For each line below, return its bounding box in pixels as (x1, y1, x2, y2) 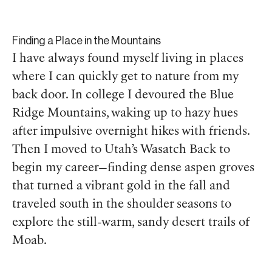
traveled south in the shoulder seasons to (12, 199, 231, 211)
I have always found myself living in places (12, 53, 243, 66)
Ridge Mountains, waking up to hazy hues (12, 107, 238, 120)
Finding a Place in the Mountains (12, 35, 161, 47)
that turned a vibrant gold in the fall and (12, 180, 230, 193)
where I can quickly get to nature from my (12, 71, 239, 84)
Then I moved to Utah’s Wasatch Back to (12, 144, 230, 157)
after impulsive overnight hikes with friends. (12, 126, 250, 138)
